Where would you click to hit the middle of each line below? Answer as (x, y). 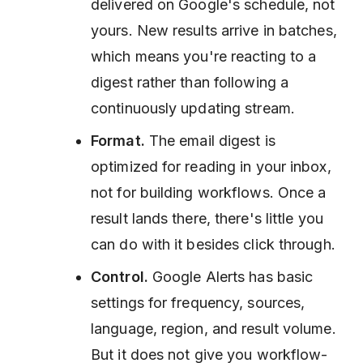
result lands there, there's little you (207, 218)
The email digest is (210, 141)
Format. (118, 141)
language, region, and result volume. (214, 329)
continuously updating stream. (193, 108)
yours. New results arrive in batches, (214, 30)
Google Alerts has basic (231, 277)
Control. (120, 277)
